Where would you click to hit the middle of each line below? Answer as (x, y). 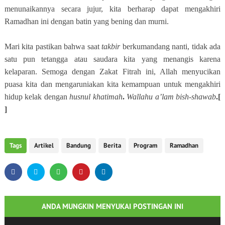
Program (145, 145)
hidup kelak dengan (37, 96)
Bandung (78, 145)
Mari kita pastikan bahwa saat (53, 46)
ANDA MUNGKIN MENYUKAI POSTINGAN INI (113, 206)
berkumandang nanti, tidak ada (171, 46)
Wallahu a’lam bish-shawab (172, 96)
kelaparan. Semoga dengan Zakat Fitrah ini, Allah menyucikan (113, 71)
